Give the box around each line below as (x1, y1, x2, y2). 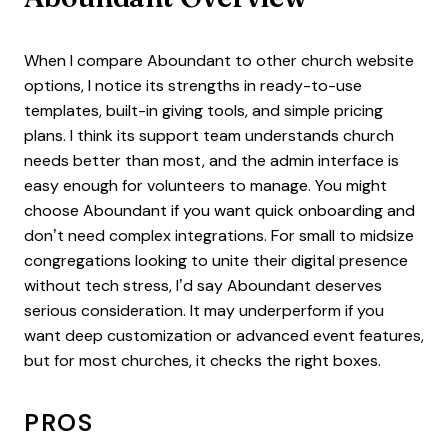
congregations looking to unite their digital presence (24, 251, 408, 269)
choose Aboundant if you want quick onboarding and (24, 201, 415, 219)
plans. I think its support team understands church (24, 126, 394, 144)
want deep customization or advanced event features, (24, 326, 424, 344)
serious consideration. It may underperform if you (24, 301, 384, 319)
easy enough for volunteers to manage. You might (24, 176, 387, 194)
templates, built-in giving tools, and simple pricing (24, 101, 383, 119)
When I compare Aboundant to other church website (24, 51, 414, 69)
